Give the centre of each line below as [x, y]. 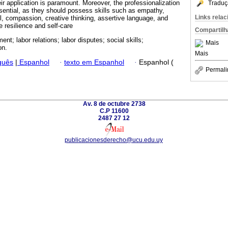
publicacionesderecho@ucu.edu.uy [114, 140]
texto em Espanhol [94, 62]
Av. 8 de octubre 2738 [114, 104]
